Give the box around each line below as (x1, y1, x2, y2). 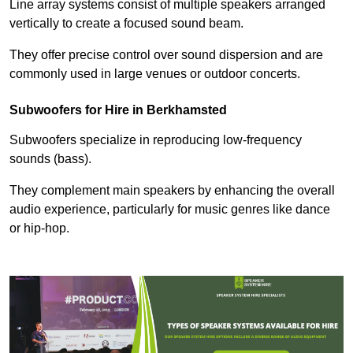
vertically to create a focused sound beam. (9, 17, 243, 31)
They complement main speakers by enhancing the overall (9, 184, 335, 198)
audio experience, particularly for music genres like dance (9, 203, 330, 217)
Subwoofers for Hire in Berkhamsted (9, 103, 227, 117)
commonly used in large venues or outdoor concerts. (9, 67, 300, 81)
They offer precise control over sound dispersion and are (9, 48, 323, 62)
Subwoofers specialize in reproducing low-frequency (9, 133, 302, 147)
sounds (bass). (9, 152, 91, 166)
